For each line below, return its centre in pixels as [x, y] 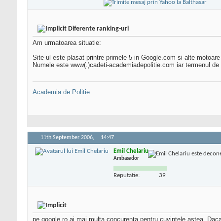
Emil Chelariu [131, 151]
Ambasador [126, 158]
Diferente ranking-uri [98, 29]
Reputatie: [127, 175]
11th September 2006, [68, 138]
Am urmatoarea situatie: [67, 43]
